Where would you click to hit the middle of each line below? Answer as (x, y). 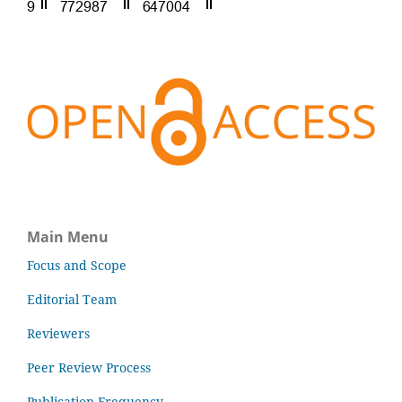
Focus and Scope (77, 266)
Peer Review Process (89, 368)
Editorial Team (72, 300)
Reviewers (58, 334)
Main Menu (68, 237)
